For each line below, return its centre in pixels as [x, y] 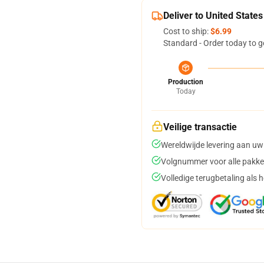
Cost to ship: [187, 31]
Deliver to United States [213, 16]
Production [186, 82]
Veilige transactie [200, 127]
